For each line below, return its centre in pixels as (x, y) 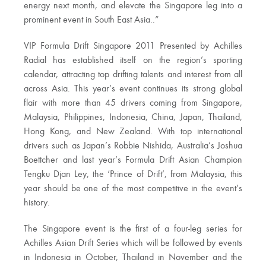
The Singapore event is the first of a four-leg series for (133, 229)
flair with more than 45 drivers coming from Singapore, (133, 103)
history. (37, 203)
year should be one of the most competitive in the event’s (133, 189)
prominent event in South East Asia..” (91, 20)
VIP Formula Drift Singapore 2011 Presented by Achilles (133, 46)
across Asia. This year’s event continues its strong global (133, 89)
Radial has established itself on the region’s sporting (133, 60)
